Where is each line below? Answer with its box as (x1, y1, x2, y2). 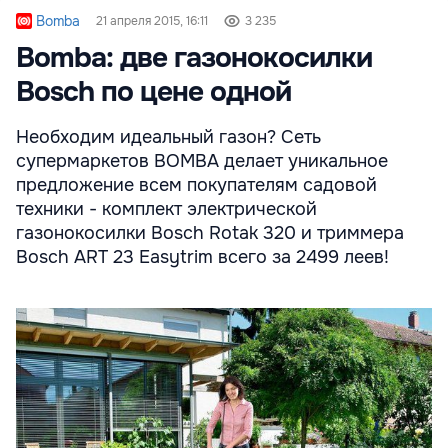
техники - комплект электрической (16, 197, 317, 220)
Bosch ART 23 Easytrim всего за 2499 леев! (16, 245, 389, 268)
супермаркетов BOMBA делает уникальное (16, 149, 388, 172)
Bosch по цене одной (16, 73, 291, 110)
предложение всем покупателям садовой (16, 173, 377, 196)
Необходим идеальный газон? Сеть (16, 125, 321, 148)
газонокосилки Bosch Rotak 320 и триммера (16, 221, 404, 244)
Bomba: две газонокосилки (16, 39, 372, 76)
